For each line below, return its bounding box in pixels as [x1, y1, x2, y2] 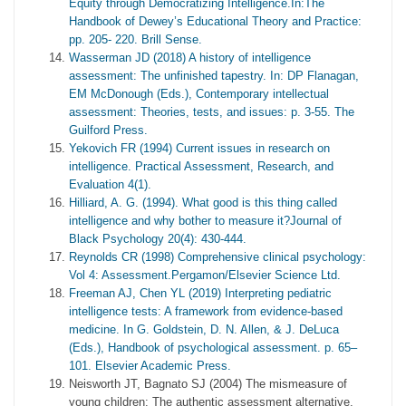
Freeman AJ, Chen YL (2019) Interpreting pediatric [69, 285, 332, 300]
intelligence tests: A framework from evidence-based [69, 304, 343, 318]
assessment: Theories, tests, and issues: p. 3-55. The [69, 104, 354, 119]
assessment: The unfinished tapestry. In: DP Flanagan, [69, 68, 359, 82]
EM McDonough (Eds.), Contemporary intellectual [69, 86, 329, 101]
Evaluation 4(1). [69, 177, 151, 191]
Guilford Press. [69, 122, 148, 137]
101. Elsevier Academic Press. [69, 358, 231, 372]
